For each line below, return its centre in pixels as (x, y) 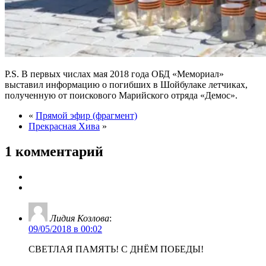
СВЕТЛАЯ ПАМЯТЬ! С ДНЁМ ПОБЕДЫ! (116, 249)
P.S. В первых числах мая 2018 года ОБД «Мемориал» (114, 74)
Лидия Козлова (80, 218)
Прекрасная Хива (64, 126)
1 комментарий (54, 151)
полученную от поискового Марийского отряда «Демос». (121, 95)
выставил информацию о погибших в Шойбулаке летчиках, (126, 84)
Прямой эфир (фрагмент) (86, 115)
